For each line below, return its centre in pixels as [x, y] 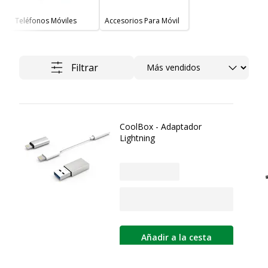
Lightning [137, 138]
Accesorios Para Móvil [142, 20]
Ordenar [153, 62]
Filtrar [84, 67]
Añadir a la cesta [176, 237]
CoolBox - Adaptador [161, 126]
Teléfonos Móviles [46, 20]
